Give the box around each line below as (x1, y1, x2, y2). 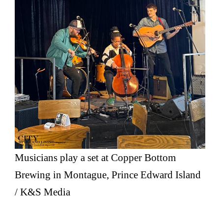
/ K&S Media (15, 186, 71, 198)
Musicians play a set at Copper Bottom (15, 152, 176, 164)
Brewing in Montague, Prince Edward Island (15, 169, 201, 181)
